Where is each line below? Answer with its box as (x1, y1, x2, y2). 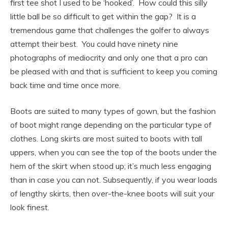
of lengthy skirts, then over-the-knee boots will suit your (10, 188, 214, 198)
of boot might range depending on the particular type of (10, 120, 212, 130)
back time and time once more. (10, 80, 121, 90)
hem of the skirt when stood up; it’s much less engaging (10, 161, 211, 171)
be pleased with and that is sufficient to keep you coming (10, 66, 217, 76)
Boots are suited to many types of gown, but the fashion (10, 106, 216, 116)
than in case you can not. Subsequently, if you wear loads (10, 175, 217, 185)
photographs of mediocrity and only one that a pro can (10, 52, 208, 63)
